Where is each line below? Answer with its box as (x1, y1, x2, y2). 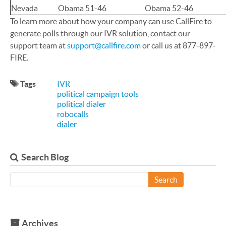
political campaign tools (57, 89, 139, 98)
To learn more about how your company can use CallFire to (10, 17, 212, 26)
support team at (10, 41, 67, 50)
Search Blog (21, 152, 69, 162)
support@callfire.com (67, 41, 141, 50)
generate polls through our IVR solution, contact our (10, 29, 190, 38)
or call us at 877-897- (141, 41, 216, 50)
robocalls (57, 109, 89, 119)
